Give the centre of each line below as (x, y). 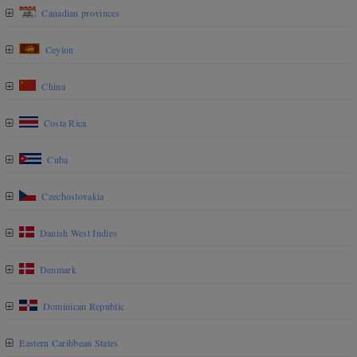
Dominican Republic (84, 306)
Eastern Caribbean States (69, 343)
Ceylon (59, 49)
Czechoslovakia (73, 196)
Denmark (58, 269)
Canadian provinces (81, 13)
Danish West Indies (78, 233)
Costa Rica (65, 123)
